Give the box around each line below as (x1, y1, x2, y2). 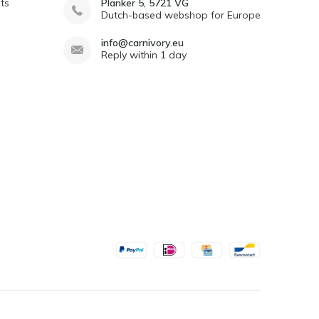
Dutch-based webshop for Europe (101, 9, 261, 21)
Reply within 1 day (101, 48, 187, 61)
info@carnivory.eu (101, 36, 184, 49)
